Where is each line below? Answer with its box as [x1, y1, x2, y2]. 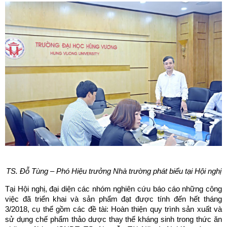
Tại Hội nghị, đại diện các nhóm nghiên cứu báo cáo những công [5, 184, 222, 194]
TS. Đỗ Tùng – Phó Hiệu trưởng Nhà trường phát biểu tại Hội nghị [6, 167, 221, 176]
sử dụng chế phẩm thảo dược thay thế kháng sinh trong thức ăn [5, 215, 222, 224]
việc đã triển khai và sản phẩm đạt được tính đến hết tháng [5, 195, 222, 204]
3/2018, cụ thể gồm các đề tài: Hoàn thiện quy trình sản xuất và [5, 205, 222, 214]
